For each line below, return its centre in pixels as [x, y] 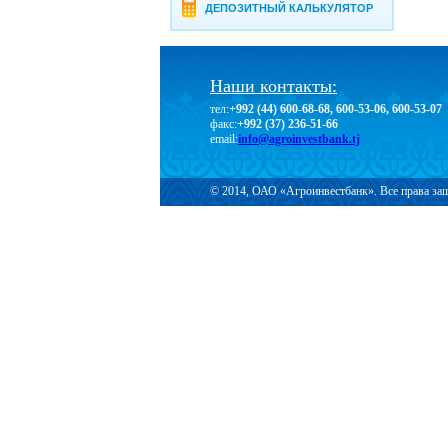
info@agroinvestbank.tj [299, 139]
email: [224, 139]
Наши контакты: [273, 86]
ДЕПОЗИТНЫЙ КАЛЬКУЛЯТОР [289, 8]
